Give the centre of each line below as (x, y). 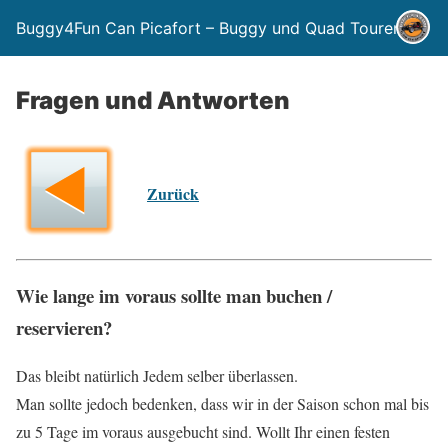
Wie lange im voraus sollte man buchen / (174, 295)
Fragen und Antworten (153, 100)
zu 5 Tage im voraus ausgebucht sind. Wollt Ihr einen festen (203, 432)
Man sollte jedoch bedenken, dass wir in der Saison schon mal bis (222, 404)
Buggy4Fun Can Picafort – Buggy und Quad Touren (209, 28)
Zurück (173, 193)
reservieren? (64, 327)
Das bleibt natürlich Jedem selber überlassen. (157, 376)
